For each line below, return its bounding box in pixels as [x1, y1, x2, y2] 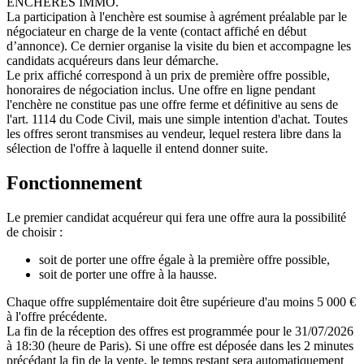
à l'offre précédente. [6, 309, 107, 323]
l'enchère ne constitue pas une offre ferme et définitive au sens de [6, 97, 338, 111]
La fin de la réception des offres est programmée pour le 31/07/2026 [6, 323, 353, 338]
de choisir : [6, 224, 63, 239]
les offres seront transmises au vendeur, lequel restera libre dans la [6, 126, 341, 141]
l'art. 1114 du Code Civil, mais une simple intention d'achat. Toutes [6, 111, 348, 126]
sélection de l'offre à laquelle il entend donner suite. [6, 141, 268, 155]
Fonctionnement [6, 171, 142, 193]
